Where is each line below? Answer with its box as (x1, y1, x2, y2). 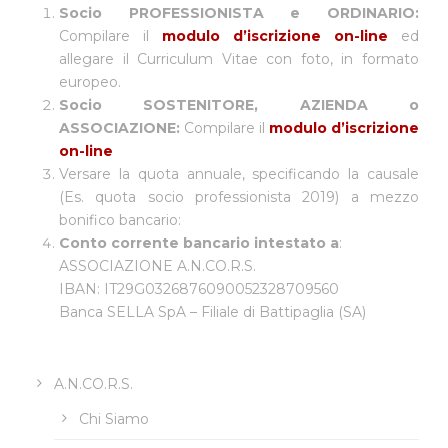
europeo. (59, 72, 121, 91)
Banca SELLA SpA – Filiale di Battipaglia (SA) (59, 302, 366, 321)
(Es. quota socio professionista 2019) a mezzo (59, 187, 419, 206)
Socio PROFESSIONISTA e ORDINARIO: (59, 3, 419, 22)
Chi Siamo (79, 409, 149, 428)
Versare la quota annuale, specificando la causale (59, 164, 419, 183)
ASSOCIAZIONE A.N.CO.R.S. (59, 256, 256, 275)
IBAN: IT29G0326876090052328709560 (59, 279, 339, 298)
